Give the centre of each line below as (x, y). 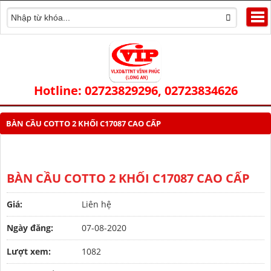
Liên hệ (96, 204)
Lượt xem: (29, 251)
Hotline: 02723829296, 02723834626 (135, 90)
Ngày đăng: (30, 227)
